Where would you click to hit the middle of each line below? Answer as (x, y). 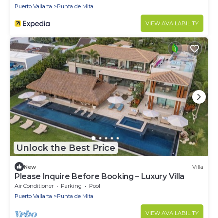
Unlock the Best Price (66, 148)
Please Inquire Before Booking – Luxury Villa (100, 177)
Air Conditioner (34, 186)
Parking (71, 186)
